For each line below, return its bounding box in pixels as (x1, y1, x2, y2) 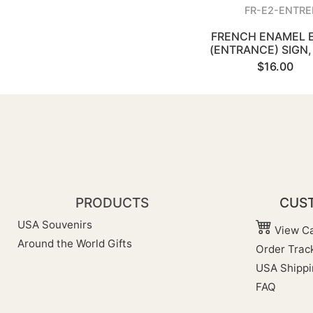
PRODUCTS (75, 194, 149, 212)
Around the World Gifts (17, 237, 132, 251)
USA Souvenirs (17, 218, 92, 232)
